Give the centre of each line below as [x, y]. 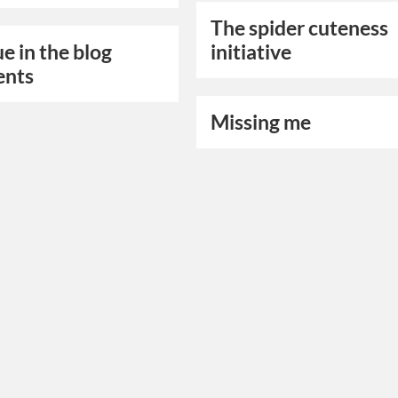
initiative [251, 52]
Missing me [261, 123]
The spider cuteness [300, 28]
